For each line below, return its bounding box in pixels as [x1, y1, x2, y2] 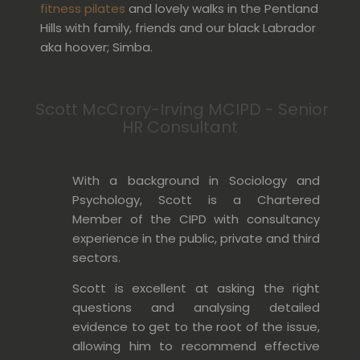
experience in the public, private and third [72, 229, 320, 247]
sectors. [72, 248, 121, 266]
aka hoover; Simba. [40, 38, 153, 55]
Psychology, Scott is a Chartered [72, 190, 320, 208]
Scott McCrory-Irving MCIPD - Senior [35, 97, 329, 121]
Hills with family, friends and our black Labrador [40, 18, 316, 36]
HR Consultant [122, 115, 238, 138]
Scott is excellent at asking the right [72, 279, 320, 297]
